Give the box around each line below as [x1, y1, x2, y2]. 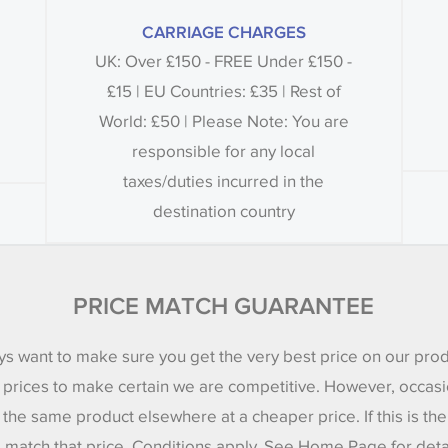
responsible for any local [132, 141, 316, 163]
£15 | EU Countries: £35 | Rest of [106, 81, 341, 103]
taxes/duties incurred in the [123, 171, 325, 193]
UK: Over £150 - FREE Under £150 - [95, 51, 353, 73]
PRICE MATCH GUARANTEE [73, 292, 375, 320]
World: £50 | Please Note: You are [98, 111, 349, 133]
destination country [152, 201, 295, 223]
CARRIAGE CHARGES [141, 22, 306, 42]
